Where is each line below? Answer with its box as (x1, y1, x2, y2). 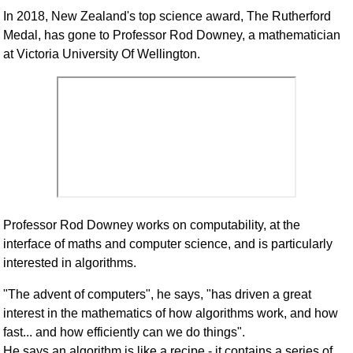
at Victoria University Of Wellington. (3, 47, 201, 61)
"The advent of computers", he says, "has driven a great (3, 288, 312, 302)
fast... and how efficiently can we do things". (3, 325, 246, 340)
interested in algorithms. (3, 256, 137, 270)
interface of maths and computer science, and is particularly (3, 237, 333, 251)
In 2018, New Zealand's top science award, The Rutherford (3, 9, 332, 24)
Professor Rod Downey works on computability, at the (3, 218, 301, 232)
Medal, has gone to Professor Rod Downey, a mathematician (3, 28, 341, 43)
